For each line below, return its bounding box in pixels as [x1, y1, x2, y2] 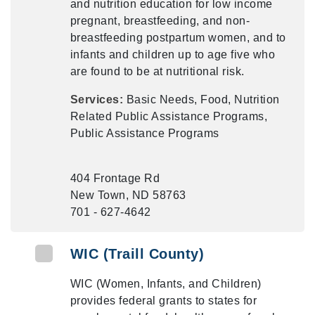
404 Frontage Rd [70, 172, 160, 184]
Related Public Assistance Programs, [70, 110, 268, 122]
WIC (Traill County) [70, 246, 205, 262]
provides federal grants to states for [70, 295, 257, 307]
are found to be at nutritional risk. [70, 65, 245, 77]
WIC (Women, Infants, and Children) [70, 278, 262, 290]
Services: [70, 94, 127, 105]
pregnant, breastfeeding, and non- [70, 15, 250, 27]
